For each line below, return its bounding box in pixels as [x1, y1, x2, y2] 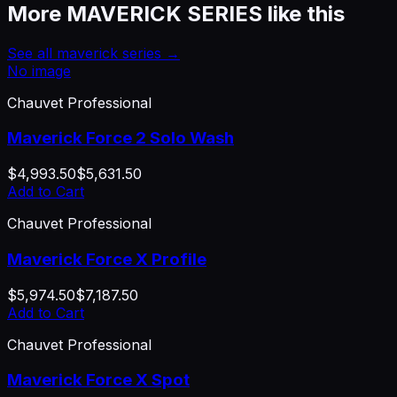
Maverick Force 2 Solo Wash [7, 128, 234, 149]
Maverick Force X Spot [7, 370, 190, 391]
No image [7, 61, 71, 80]
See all [7, 43, 57, 62]
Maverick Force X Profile [7, 248, 206, 269]
